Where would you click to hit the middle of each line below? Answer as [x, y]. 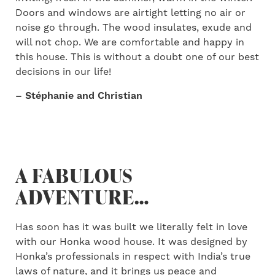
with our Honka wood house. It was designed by [131, 242]
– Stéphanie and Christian [79, 95]
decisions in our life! [63, 72]
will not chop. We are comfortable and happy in [130, 42]
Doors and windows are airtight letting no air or [130, 13]
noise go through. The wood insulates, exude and [134, 27]
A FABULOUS [74, 175]
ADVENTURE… [82, 196]
